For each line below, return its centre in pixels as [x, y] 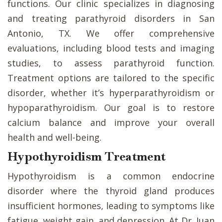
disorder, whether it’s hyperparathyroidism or [111, 92]
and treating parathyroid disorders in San [111, 18]
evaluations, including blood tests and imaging [111, 48]
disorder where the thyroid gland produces [111, 191]
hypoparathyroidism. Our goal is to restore [111, 107]
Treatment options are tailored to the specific [111, 78]
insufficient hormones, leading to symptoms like [111, 205]
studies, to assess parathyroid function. [111, 63]
